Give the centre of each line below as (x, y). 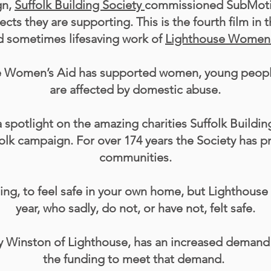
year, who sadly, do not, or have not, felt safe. (135, 208)
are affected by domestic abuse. (135, 90)
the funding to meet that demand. (135, 259)
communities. (135, 157)
